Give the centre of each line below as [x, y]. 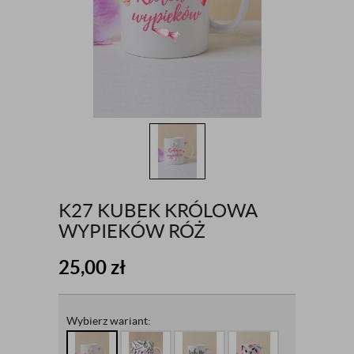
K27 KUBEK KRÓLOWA [158, 211]
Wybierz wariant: [109, 321]
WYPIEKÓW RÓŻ [132, 232]
